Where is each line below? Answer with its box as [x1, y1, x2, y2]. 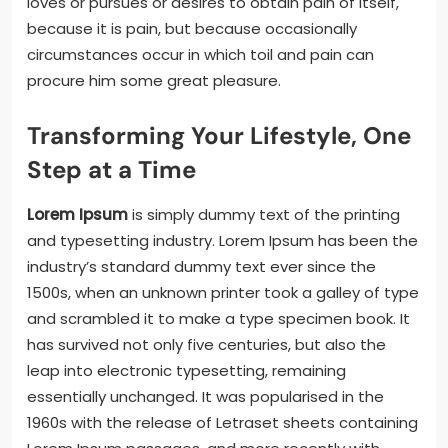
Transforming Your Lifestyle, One [27, 120, 411, 152]
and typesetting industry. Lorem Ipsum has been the [27, 230, 418, 252]
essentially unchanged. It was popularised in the [27, 386, 384, 408]
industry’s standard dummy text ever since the [27, 256, 376, 278]
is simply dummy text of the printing [128, 204, 400, 226]
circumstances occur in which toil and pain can [27, 44, 374, 66]
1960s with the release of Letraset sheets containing [27, 412, 418, 434]
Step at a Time [27, 154, 196, 186]
